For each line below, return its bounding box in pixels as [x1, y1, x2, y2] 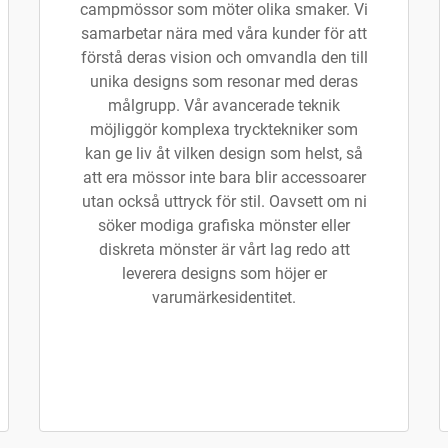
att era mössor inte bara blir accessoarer [82, 168, 366, 187]
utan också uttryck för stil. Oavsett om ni [81, 192, 367, 211]
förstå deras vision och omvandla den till [80, 48, 368, 67]
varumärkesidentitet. [152, 288, 296, 307]
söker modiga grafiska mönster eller [98, 216, 350, 235]
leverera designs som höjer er [121, 264, 327, 283]
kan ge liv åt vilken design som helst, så [85, 144, 363, 163]
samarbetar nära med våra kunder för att [81, 24, 367, 43]
